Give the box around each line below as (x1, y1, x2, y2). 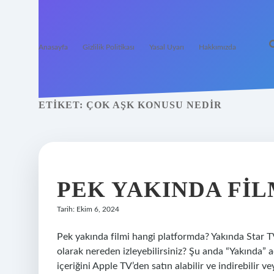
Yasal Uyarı (149, 43, 184, 51)
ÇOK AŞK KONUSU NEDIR (86, 100, 222, 110)
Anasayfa (39, 43, 68, 51)
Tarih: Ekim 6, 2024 (57, 206, 119, 213)
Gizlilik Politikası (83, 43, 135, 51)
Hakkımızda (199, 43, 236, 51)
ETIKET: (39, 100, 86, 110)
